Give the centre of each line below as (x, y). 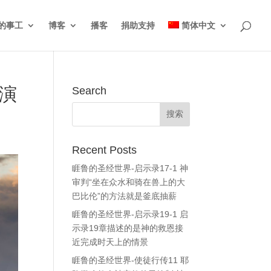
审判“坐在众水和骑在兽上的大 (129, 182)
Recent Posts (105, 150)
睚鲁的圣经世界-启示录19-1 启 (130, 214)
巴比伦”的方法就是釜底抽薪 (125, 196)
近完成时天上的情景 (110, 242)
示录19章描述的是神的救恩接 (128, 228)
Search (90, 91)
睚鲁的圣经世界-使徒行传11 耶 (131, 260)
